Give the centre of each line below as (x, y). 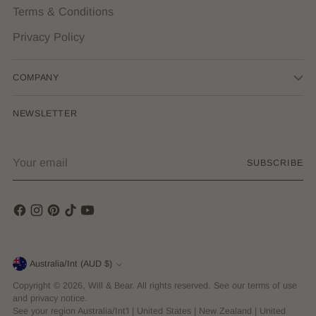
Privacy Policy (49, 36)
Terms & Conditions (63, 11)
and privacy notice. (50, 298)
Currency (47, 268)
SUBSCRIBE (275, 163)
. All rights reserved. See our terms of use (214, 286)
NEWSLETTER (45, 113)
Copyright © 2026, (50, 286)
